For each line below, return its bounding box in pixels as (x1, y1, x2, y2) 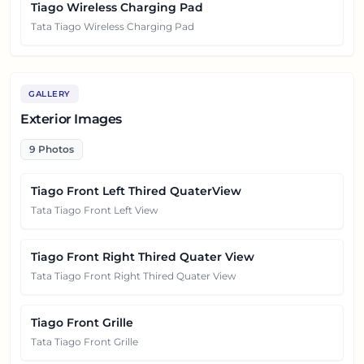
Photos (36, 142, 74, 155)
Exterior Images (20, 110, 122, 127)
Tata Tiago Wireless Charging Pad (31, 19, 194, 32)
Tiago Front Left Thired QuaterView (31, 183, 241, 198)
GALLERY (28, 88, 71, 99)
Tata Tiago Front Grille (31, 335, 138, 348)
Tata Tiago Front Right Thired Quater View (31, 269, 236, 282)
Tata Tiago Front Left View (31, 203, 158, 216)
